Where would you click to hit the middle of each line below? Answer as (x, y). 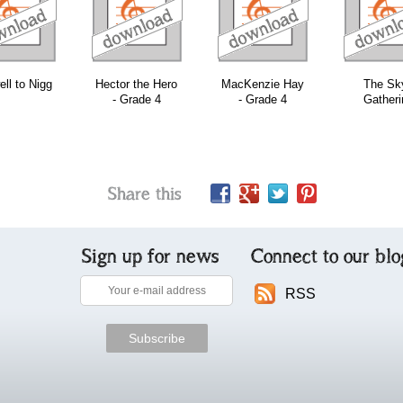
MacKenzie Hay (262, 84)
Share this (144, 193)
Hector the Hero (136, 84)
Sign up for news (150, 256)
